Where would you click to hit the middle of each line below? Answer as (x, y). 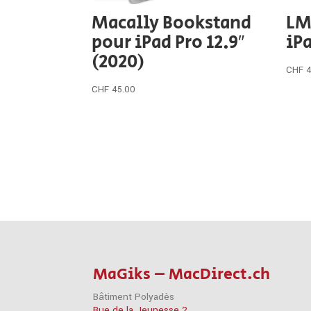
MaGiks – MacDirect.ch (182, 274)
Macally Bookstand (171, 23)
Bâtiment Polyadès (134, 296)
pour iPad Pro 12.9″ (168, 42)
